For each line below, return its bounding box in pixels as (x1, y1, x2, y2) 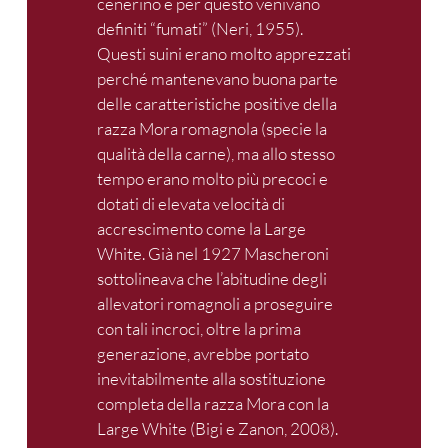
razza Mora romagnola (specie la (97, 117, 327, 139)
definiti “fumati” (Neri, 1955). (97, 17, 303, 39)
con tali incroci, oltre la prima (97, 317, 301, 339)
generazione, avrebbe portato (97, 342, 309, 364)
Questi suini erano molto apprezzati (97, 42, 351, 64)
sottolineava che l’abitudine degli (97, 267, 327, 289)
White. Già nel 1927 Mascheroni (97, 242, 329, 264)
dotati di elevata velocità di (97, 192, 285, 214)
